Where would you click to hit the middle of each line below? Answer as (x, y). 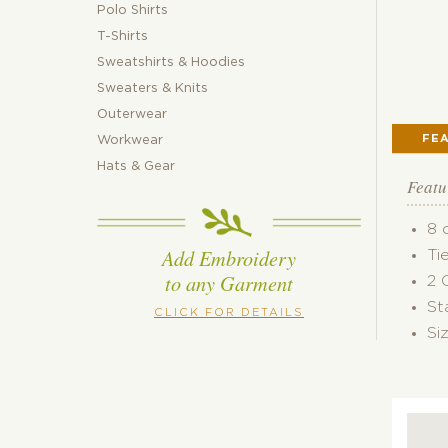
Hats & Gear (136, 167)
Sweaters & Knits (152, 89)
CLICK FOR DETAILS (229, 312)
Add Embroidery (229, 257)
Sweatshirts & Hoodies (171, 63)
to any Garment (229, 282)
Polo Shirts (132, 11)
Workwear (130, 141)
